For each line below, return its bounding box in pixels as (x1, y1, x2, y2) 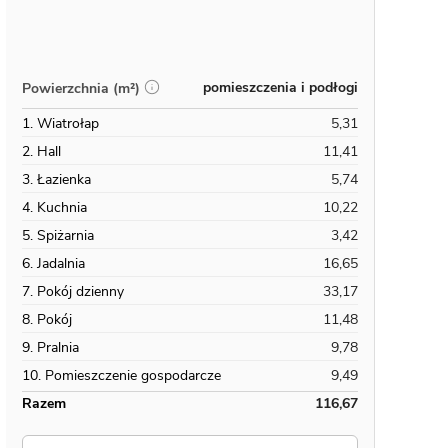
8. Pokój (22, 310, 72, 329)
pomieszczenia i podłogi (203, 78, 358, 97)
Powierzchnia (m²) (22, 78, 140, 98)
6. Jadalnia (22, 254, 85, 273)
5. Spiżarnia (22, 226, 94, 245)
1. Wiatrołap (22, 114, 99, 133)
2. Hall (22, 142, 61, 161)
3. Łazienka (22, 170, 91, 189)
